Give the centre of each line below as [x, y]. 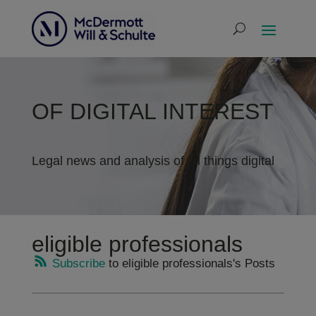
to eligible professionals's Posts [190, 263]
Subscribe [77, 263]
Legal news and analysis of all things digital [153, 161]
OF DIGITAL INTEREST [152, 111]
